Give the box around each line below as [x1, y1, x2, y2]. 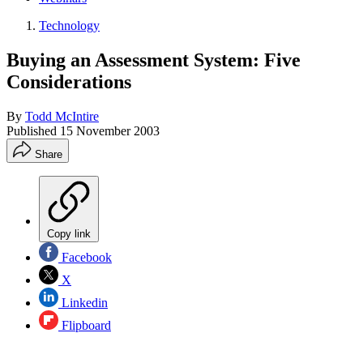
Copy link [47, 227, 91, 240]
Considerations [6, 70, 131, 92]
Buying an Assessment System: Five [6, 49, 301, 70]
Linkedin [58, 295, 108, 310]
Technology [39, 19, 100, 32]
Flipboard [58, 318, 111, 332]
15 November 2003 [60, 123, 160, 138]
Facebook [58, 250, 112, 264]
